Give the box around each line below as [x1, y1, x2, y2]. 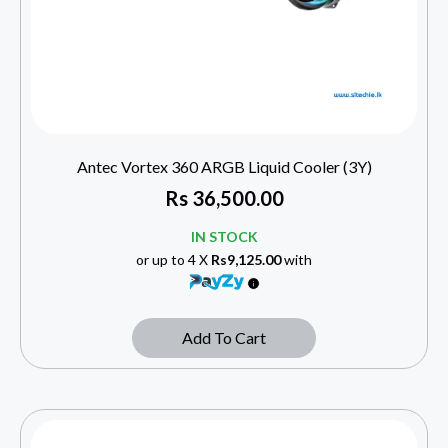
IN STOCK [190, 228, 258, 246]
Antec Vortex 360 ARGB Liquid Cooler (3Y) [76, 157, 372, 177]
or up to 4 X [136, 251, 211, 269]
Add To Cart [182, 328, 266, 348]
